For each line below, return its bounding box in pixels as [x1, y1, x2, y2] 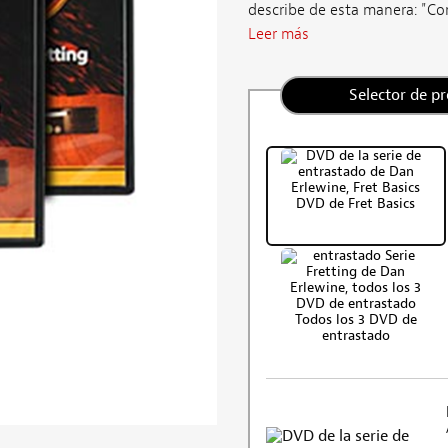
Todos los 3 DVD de [294, 310, 417, 328]
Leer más [247, 23, 309, 44]
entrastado [321, 326, 390, 344]
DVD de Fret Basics [296, 194, 416, 212]
